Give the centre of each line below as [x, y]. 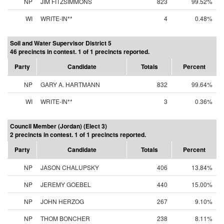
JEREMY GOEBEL [66, 184]
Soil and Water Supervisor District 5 [61, 43]
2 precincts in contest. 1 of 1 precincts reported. [78, 134]
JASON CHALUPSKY [70, 167]
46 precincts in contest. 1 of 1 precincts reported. [80, 51]
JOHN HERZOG [62, 201]
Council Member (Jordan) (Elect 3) [58, 126]
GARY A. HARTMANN [70, 84]
